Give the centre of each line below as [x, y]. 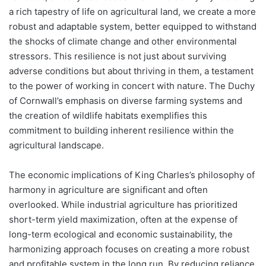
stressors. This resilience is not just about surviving [118, 56]
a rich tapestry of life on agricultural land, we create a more [132, 11]
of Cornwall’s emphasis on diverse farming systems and [126, 100]
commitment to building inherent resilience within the [121, 130]
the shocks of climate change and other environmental [123, 41]
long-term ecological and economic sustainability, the [121, 234]
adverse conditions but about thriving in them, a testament [131, 71]
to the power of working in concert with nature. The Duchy [132, 85]
